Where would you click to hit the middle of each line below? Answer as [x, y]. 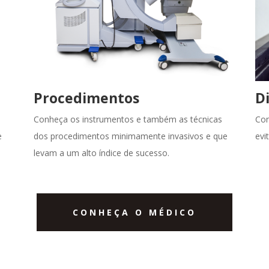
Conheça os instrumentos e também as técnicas [128, 119]
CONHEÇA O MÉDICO [134, 213]
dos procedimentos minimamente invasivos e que [130, 136]
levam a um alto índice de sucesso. [101, 153]
